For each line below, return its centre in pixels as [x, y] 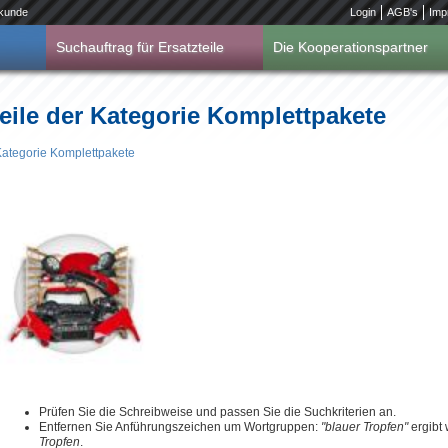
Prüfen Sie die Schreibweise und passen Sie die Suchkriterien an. [217, 412]
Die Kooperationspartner [350, 47]
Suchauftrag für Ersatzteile [140, 47]
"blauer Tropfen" [364, 427]
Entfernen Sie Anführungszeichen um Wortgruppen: [180, 427]
